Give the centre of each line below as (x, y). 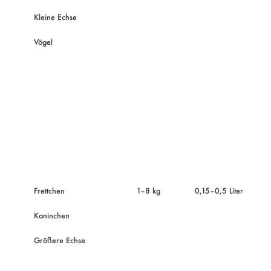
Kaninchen (51, 215)
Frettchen (49, 190)
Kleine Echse (55, 17)
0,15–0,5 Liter (219, 190)
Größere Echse (59, 240)
